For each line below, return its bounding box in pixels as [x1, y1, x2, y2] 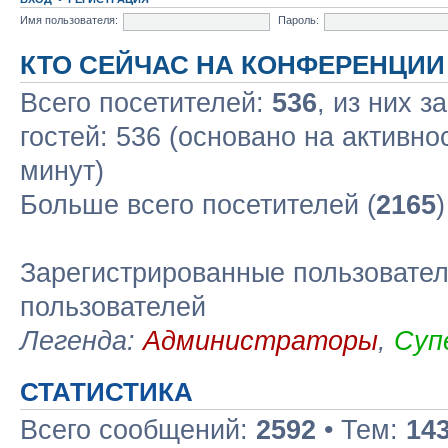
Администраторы [143, 325, 378, 356]
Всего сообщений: [20, 414, 256, 445]
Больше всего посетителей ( [20, 189, 376, 220]
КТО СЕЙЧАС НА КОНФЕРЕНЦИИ [20, 50, 445, 79]
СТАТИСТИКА [20, 377, 193, 406]
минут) [20, 155, 104, 186]
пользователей [20, 291, 206, 322]
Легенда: [20, 325, 143, 356]
